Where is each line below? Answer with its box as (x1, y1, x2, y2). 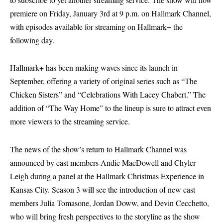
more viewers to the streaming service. (10, 116, 130, 127)
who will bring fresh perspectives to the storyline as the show (10, 211, 200, 222)
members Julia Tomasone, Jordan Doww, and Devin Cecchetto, (10, 197, 209, 208)
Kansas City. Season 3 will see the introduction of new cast (10, 184, 195, 195)
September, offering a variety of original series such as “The (10, 76, 197, 87)
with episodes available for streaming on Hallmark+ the (10, 21, 183, 32)
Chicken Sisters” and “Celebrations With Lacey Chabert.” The (10, 89, 206, 100)
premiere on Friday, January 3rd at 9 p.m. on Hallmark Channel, (10, 7, 211, 18)
